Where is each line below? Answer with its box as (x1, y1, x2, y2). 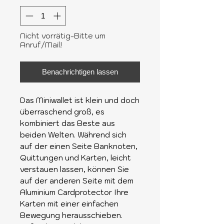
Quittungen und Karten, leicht (20, 152, 131, 162)
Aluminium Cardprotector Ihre (20, 187, 128, 197)
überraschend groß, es (20, 106, 104, 116)
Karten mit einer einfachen (20, 198, 118, 208)
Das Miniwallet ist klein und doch (20, 95, 139, 105)
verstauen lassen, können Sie (20, 164, 129, 174)
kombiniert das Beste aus (20, 118, 115, 128)
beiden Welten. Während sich (20, 129, 126, 139)
